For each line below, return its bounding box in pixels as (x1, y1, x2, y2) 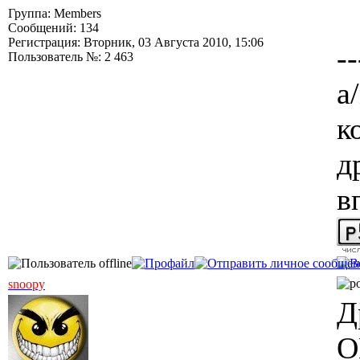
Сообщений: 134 (8, 21, 99, 35)
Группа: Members (8, 6, 101, 20)
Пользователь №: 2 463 (8, 50, 133, 63)
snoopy (8, 277, 45, 291)
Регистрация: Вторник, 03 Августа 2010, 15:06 (8, 35, 264, 49)
